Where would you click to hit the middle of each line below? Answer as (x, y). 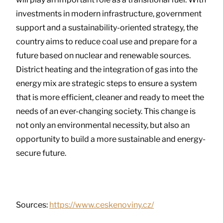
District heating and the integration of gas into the (107, 70)
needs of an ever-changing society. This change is (106, 111)
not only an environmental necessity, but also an (103, 125)
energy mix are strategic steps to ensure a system (107, 84)
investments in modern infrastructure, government (109, 14)
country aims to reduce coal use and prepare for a (107, 42)
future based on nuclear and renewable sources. (103, 56)
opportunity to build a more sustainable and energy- (111, 139)
